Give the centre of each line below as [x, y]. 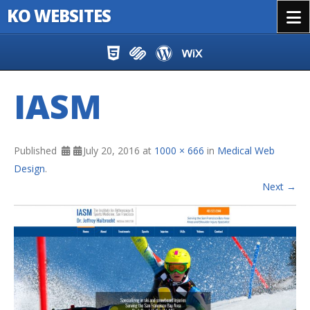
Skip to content [48, 47]
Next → [279, 186]
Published [37, 151]
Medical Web [246, 151]
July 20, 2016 [111, 151]
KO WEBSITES [59, 16]
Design [29, 168]
